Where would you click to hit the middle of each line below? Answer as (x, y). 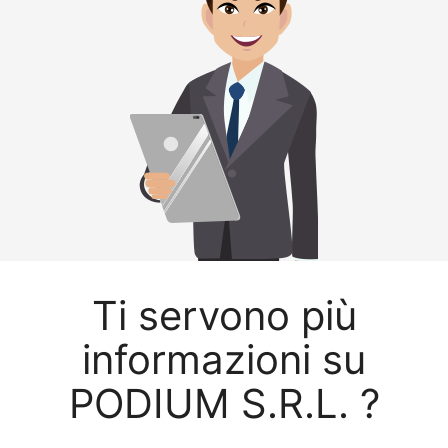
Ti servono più (224, 316)
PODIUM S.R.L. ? (224, 404)
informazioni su (224, 360)
